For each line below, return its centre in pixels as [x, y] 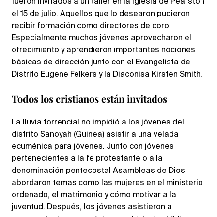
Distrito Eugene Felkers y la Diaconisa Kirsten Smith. [107, 75]
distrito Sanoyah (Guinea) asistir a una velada [95, 135]
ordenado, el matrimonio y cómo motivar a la [94, 195]
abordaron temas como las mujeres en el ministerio [107, 183]
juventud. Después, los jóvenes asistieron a [92, 208]
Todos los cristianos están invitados [89, 99]
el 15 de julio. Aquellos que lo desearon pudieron [101, 14]
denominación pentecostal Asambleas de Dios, [99, 171]
